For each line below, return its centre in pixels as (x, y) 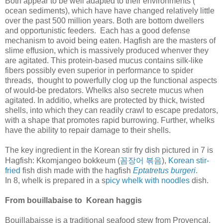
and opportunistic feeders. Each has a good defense (98, 30)
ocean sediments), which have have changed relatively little (110, 10)
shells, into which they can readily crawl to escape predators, (111, 110)
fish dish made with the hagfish (78, 170)
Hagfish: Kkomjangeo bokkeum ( (62, 160)
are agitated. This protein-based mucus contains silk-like (104, 60)
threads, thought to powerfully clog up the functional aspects (111, 80)
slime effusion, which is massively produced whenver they (107, 50)
